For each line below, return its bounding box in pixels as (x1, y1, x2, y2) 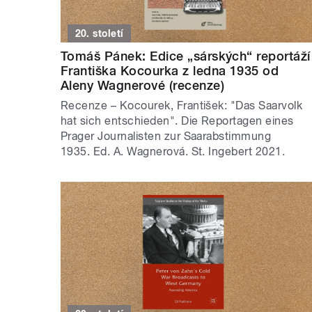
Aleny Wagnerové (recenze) (61, 78, 224, 93)
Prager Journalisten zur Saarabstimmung (61, 130, 272, 143)
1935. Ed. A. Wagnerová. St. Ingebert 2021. (61, 145, 286, 159)
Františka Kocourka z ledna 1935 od (61, 63, 279, 79)
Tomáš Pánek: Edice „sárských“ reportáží (61, 49, 311, 64)
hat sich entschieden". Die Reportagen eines (61, 114, 294, 128)
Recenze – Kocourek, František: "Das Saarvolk (61, 99, 303, 113)
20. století (75, 28, 124, 40)
